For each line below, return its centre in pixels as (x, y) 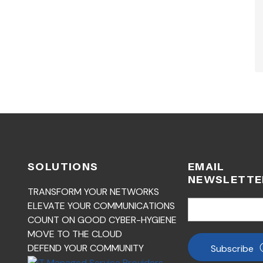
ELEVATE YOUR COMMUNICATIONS (101, 205)
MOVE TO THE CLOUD (75, 234)
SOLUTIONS (63, 166)
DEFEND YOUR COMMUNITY (86, 248)
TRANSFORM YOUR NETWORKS (93, 191)
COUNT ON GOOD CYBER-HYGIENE (102, 220)
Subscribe (232, 248)
